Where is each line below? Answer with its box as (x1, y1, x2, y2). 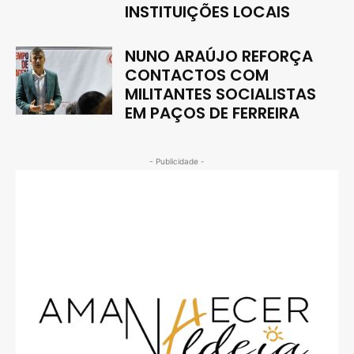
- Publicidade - (149, 156, 205, 167)
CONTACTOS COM (125, 64, 269, 87)
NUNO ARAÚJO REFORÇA (125, 45, 314, 68)
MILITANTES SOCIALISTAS (125, 83, 317, 106)
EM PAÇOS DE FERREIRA (125, 102, 300, 125)
